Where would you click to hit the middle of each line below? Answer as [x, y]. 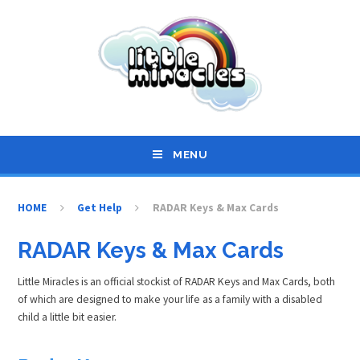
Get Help [100, 207]
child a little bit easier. [67, 317]
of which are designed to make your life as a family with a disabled [170, 300]
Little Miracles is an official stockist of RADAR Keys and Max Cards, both [177, 282]
